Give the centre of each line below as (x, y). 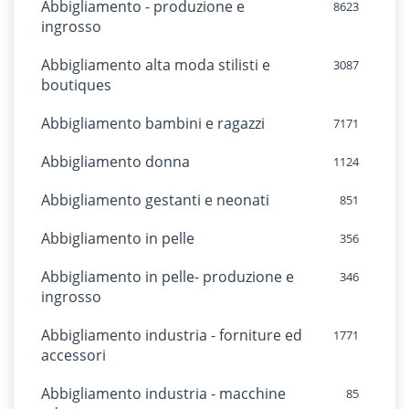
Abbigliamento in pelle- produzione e (168, 277)
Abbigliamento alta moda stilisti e (156, 65)
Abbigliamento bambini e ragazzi (153, 123)
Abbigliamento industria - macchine (163, 393)
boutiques (76, 85)
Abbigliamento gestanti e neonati (155, 200)
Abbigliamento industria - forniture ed (172, 335)
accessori (73, 355)
